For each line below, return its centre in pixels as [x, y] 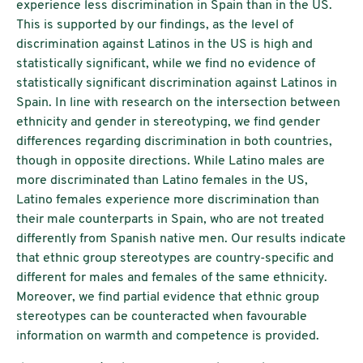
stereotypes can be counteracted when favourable [162, 317]
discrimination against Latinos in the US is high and [164, 45]
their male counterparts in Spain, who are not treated [170, 220]
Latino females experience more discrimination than [168, 200]
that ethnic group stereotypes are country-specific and [175, 258]
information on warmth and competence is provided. [168, 336]
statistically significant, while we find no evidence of [166, 64]
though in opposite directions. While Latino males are [171, 161]
